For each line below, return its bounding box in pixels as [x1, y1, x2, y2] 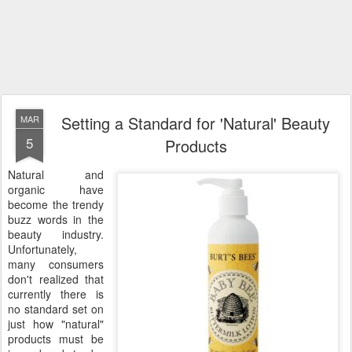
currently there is [8, 286, 104, 302]
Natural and [8, 167, 104, 182]
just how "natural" [8, 316, 104, 332]
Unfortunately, [8, 241, 77, 257]
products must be [8, 331, 104, 346]
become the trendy [8, 196, 104, 212]
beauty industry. [8, 226, 104, 242]
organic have [8, 181, 104, 197]
